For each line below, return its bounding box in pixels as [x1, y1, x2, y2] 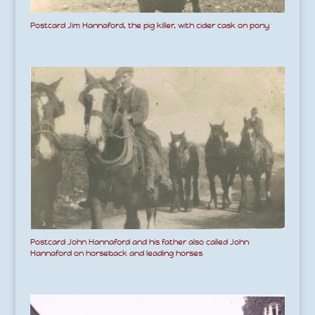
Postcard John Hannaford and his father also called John [30, 236, 249, 247]
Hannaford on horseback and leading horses [30, 247, 202, 258]
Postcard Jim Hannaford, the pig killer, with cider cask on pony [30, 20, 269, 30]
